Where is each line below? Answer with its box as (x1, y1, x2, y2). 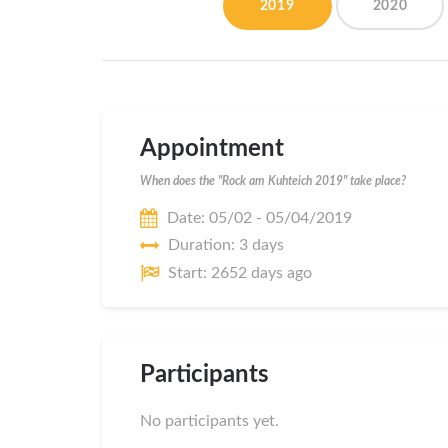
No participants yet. (140, 412, 279, 429)
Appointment (140, 137, 284, 162)
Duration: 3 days (168, 237, 284, 254)
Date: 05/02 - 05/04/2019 (167, 209, 352, 226)
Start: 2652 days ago (168, 264, 312, 281)
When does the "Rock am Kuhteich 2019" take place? (140, 175, 406, 188)
